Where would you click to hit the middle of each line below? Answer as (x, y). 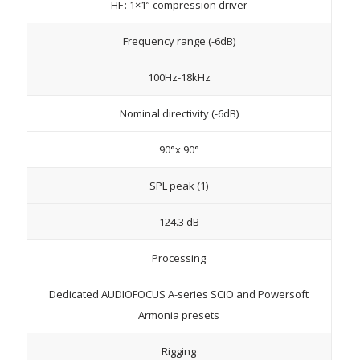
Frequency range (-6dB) (179, 41)
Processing (179, 258)
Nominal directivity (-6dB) (179, 113)
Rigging (179, 351)
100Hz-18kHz (179, 77)
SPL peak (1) (179, 185)
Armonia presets (179, 315)
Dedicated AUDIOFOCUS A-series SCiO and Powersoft (179, 294)
